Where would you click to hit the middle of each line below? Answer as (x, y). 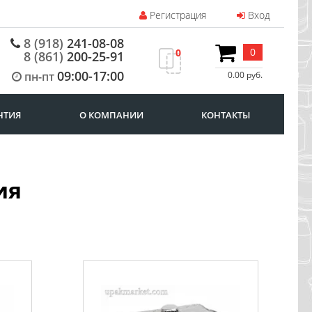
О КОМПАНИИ (111, 115)
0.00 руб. (245, 75)
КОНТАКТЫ (225, 115)
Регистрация (177, 15)
